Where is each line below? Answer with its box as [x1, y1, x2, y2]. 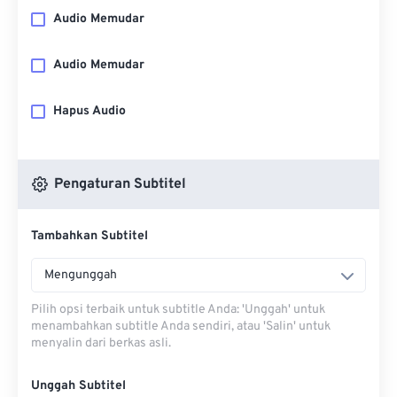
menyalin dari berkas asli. [31, 336, 171, 351]
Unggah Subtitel [31, 378, 126, 393]
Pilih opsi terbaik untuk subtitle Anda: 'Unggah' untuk [31, 302, 325, 317]
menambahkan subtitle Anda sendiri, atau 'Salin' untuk [31, 319, 331, 334]
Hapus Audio [53, 104, 126, 119]
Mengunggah [44, 268, 117, 283]
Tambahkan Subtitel [31, 229, 148, 244]
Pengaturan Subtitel [50, 175, 186, 193]
